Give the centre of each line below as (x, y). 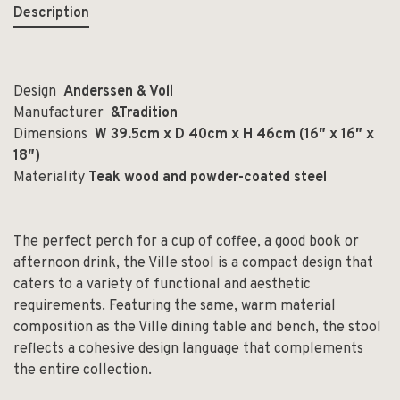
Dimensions (52, 134)
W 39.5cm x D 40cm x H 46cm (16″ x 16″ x (233, 134)
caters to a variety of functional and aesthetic (162, 284)
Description (51, 13)
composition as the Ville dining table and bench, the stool (197, 327)
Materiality (49, 177)
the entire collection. (83, 370)
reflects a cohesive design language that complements (188, 349)
